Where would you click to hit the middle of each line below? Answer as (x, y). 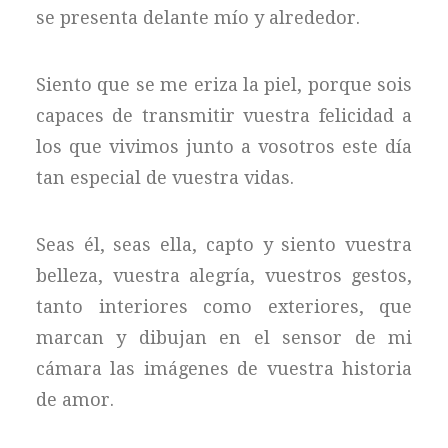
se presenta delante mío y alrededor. (198, 17)
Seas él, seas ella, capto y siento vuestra (224, 244)
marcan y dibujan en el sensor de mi (224, 337)
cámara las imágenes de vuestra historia (224, 368)
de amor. (75, 399)
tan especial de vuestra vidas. (165, 177)
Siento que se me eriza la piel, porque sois (224, 84)
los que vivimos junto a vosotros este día (224, 146)
